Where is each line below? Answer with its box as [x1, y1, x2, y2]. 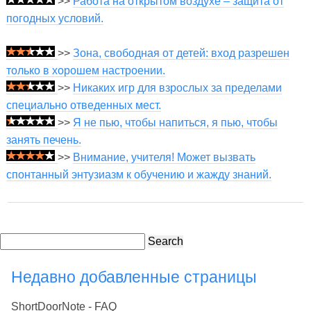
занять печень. [6, 134, 81, 146]
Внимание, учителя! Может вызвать [72, 151, 255, 164]
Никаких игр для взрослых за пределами [72, 82, 282, 94]
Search [148, 235, 183, 247]
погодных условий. [6, 12, 103, 25]
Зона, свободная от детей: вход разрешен [72, 47, 289, 60]
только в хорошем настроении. [6, 65, 165, 77]
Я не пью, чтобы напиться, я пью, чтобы [72, 117, 278, 129]
